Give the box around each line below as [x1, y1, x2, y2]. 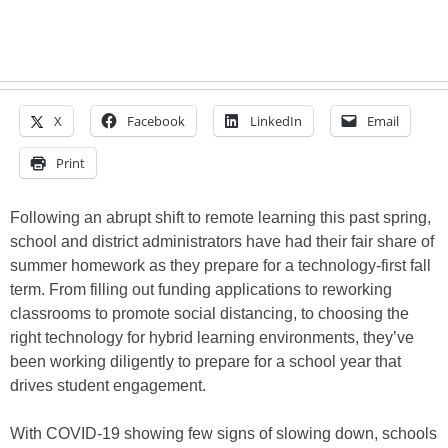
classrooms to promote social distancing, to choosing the [10, 305, 409, 323]
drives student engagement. [10, 377, 206, 395]
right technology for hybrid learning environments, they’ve [10, 329, 414, 347]
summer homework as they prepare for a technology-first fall [10, 257, 431, 275]
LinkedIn [250, 112, 302, 131]
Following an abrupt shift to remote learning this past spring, [10, 209, 431, 227]
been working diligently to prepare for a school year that [10, 353, 401, 371]
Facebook [127, 112, 185, 131]
